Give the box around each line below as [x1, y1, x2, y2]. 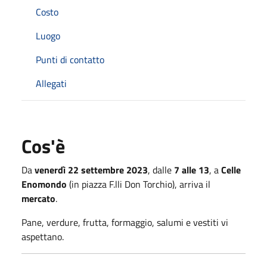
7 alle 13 [174, 163, 209, 177]
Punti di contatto [36, 52, 104, 67]
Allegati [36, 76, 67, 91]
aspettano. [21, 229, 64, 244]
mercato [21, 191, 55, 206]
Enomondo [21, 177, 67, 191]
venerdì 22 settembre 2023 [35, 163, 148, 177]
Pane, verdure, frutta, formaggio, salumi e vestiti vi [21, 215, 228, 229]
